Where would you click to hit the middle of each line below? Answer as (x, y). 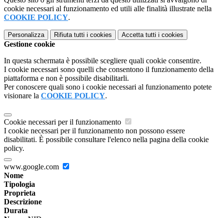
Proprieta (20, 193)
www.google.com (32, 167)
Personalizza (26, 35)
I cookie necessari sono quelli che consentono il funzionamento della (109, 70)
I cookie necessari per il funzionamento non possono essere (94, 131)
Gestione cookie (29, 44)
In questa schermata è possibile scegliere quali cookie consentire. (103, 61)
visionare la (22, 96)
